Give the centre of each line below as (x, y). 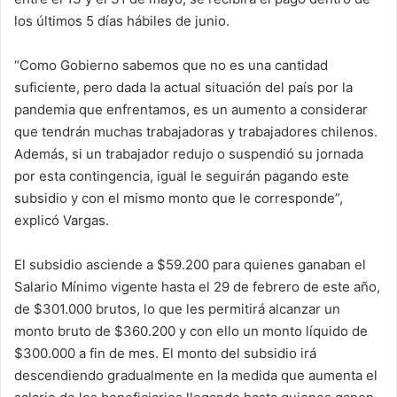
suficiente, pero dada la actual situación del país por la (183, 88)
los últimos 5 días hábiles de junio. (122, 21)
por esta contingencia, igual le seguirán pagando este (182, 176)
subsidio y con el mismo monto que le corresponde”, (179, 198)
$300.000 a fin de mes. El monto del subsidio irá (165, 354)
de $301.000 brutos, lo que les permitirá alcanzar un (177, 309)
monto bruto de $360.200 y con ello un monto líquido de (191, 331)
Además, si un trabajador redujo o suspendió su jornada (189, 154)
